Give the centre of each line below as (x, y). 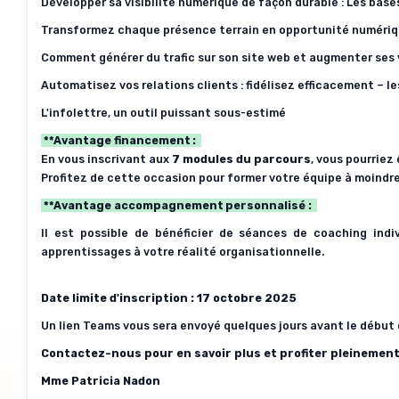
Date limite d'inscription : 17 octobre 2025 (169, 298)
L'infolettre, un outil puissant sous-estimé (163, 113)
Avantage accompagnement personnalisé (179, 206)
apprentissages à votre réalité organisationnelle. (183, 252)
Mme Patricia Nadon (101, 381)
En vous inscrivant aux (106, 159)
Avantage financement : (126, 141)
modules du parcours (245, 159)
